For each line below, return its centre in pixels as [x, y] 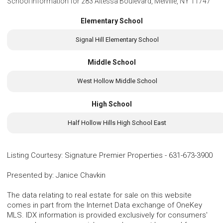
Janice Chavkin [81, 175]
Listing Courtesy [34, 156]
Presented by [30, 175]
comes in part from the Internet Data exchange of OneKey [105, 205]
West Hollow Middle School [117, 81]
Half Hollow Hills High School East [117, 122]
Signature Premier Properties [114, 156]
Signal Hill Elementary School [117, 40]
